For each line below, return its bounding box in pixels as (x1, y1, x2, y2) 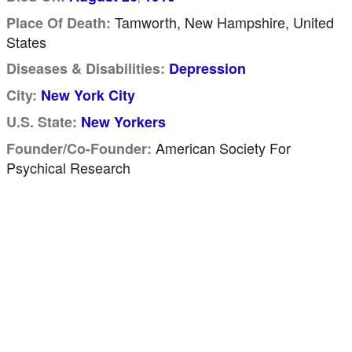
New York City (41, 85, 135, 105)
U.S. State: (6, 112, 77, 132)
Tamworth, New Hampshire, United (111, 12, 334, 32)
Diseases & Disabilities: (6, 58, 165, 79)
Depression (169, 58, 246, 79)
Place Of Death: (6, 13, 111, 33)
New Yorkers (81, 112, 166, 132)
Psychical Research (6, 157, 130, 178)
